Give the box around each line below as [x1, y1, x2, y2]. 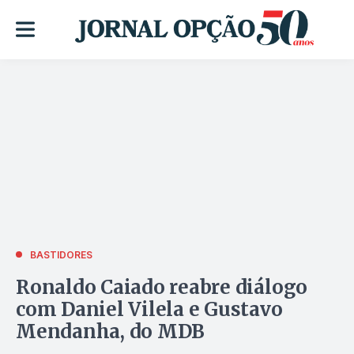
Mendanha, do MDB [16, 318, 205, 344]
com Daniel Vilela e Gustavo [16, 296, 283, 322]
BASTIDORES [30, 248, 92, 261]
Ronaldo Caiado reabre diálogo [16, 274, 308, 299]
